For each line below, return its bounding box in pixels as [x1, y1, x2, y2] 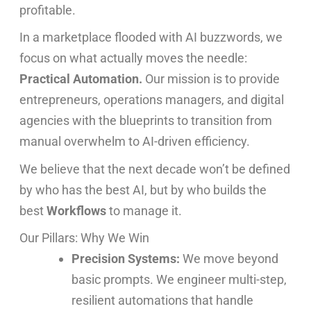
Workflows [47, 203, 107, 218]
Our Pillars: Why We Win [19, 230, 150, 245]
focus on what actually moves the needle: [19, 51, 248, 66]
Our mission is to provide [142, 72, 280, 87]
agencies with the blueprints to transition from [19, 113, 273, 128]
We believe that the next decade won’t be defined [19, 161, 291, 176]
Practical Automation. [19, 72, 143, 87]
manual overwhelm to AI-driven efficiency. [19, 134, 251, 149]
